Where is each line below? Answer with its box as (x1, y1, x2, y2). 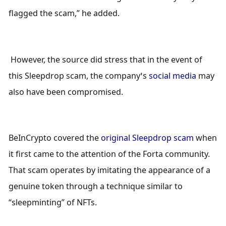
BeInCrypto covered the (9, 132, 101, 144)
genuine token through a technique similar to (9, 181, 183, 192)
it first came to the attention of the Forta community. (9, 148, 210, 160)
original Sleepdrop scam (101, 132, 194, 144)
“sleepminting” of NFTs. (9, 197, 99, 208)
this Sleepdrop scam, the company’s (9, 70, 149, 81)
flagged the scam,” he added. (9, 8, 120, 19)
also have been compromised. (9, 86, 126, 97)
